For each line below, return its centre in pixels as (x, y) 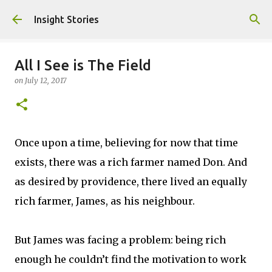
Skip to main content (136, 15)
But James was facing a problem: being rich (120, 240)
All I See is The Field (83, 65)
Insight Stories (66, 19)
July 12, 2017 (46, 80)
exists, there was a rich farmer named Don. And (131, 162)
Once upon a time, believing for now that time (126, 143)
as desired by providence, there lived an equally (131, 182)
